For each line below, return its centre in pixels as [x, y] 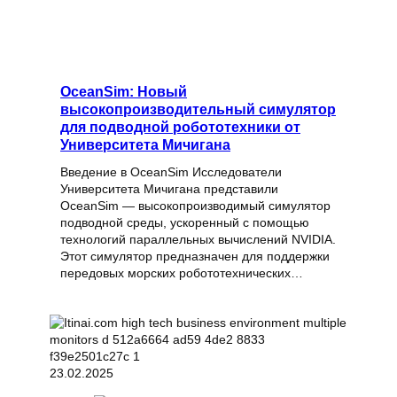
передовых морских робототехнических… [182, 273]
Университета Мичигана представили [169, 189]
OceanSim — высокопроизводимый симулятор [195, 206]
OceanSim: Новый [124, 92]
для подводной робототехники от [180, 127]
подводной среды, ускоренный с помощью [185, 223]
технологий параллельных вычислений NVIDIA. [198, 240]
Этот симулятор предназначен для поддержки [195, 257]
